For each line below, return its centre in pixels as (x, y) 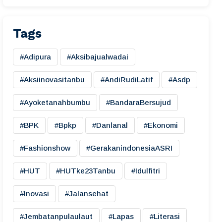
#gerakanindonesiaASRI (129, 148)
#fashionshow (45, 148)
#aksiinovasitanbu (52, 80)
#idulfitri (146, 171)
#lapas (121, 216)
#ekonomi (161, 125)
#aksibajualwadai (98, 57)
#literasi (165, 216)
